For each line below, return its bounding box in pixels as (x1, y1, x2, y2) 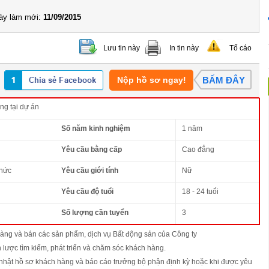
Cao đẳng (182, 145, 214, 154)
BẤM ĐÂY (202, 74, 245, 85)
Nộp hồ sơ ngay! (116, 74, 186, 85)
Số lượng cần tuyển (61, 208, 128, 217)
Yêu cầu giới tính (61, 166, 118, 175)
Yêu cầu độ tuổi (61, 187, 113, 196)
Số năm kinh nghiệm (61, 124, 130, 133)
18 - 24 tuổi (182, 187, 219, 196)
